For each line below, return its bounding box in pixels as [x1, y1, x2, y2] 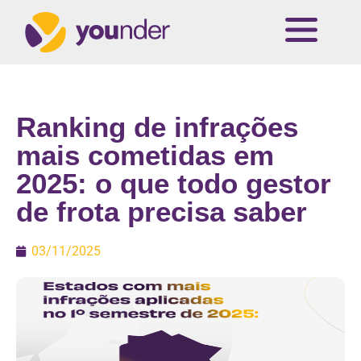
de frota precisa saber [16, 196, 307, 227]
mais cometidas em [16, 139, 274, 171]
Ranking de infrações [16, 111, 298, 143]
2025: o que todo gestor [16, 168, 331, 199]
